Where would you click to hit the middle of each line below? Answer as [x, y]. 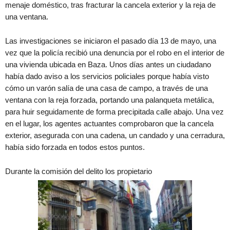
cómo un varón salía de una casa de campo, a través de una [107, 88]
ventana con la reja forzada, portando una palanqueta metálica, [110, 100]
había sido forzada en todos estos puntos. [75, 147]
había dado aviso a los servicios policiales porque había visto [107, 76]
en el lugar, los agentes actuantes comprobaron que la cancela [109, 123]
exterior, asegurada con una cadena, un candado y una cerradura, [115, 135]
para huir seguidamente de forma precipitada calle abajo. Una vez [114, 112]
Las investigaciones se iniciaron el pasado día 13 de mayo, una [111, 41]
